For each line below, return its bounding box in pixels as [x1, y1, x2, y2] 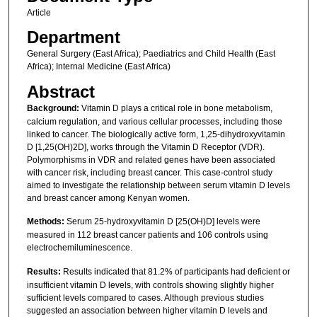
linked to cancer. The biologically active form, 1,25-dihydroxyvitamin [26, 129, 285, 139]
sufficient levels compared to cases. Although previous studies [26, 292, 264, 303]
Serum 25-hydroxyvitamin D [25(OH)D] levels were [64, 217, 260, 227]
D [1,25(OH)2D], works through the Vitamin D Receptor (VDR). [26, 142, 265, 152]
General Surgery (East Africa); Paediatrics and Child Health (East [26, 49, 275, 59]
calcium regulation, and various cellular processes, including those [26, 116, 282, 127]
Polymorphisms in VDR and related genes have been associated [26, 154, 275, 165]
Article [26, 8, 51, 18]
